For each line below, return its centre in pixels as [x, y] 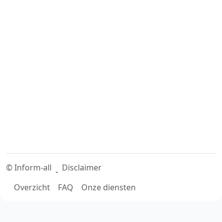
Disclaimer [82, 167]
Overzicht [32, 187]
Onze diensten [109, 187]
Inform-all [33, 167]
